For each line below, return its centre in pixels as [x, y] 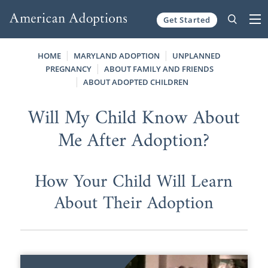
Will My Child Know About [134, 118]
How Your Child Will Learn [134, 182]
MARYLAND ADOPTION [117, 56]
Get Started [187, 19]
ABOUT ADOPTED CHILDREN [135, 82]
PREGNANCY [68, 69]
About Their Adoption [134, 203]
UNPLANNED [197, 56]
